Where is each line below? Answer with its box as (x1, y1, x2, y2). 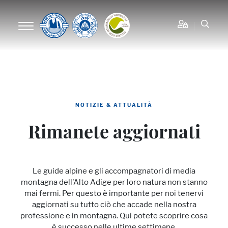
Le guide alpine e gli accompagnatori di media (33, 166, 195, 176)
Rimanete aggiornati (27, 125, 201, 143)
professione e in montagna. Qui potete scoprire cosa (20, 211, 208, 220)
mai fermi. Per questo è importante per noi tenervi (24, 188, 204, 198)
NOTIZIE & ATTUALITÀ (75, 102, 153, 108)
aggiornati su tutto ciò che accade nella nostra (32, 199, 196, 209)
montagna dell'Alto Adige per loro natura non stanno (20, 177, 208, 187)
